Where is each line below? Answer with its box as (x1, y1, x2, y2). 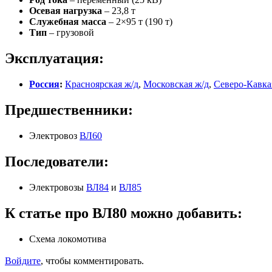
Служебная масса (29, 16, 106, 27)
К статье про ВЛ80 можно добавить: (5, 205, 242, 221)
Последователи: (5, 153, 109, 169)
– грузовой (47, 27, 94, 38)
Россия (29, 79, 59, 90)
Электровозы (29, 182, 86, 192)
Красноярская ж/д (65, 79, 138, 90)
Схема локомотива (29, 233, 106, 244)
